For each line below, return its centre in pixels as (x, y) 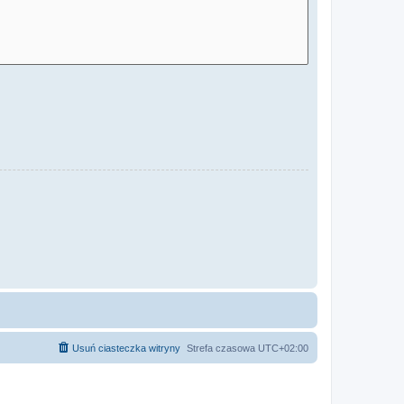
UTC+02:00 (283, 348)
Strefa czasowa (222, 348)
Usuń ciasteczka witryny (126, 348)
